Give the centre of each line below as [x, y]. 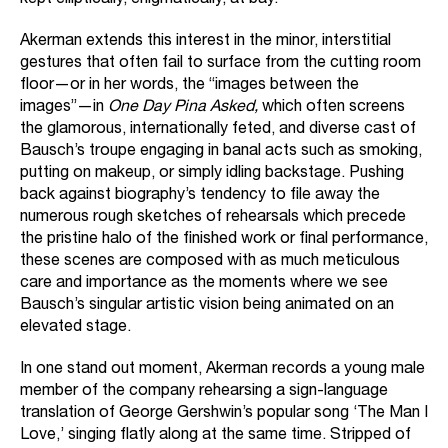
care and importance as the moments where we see [204, 284]
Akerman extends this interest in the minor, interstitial [205, 42]
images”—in [62, 108]
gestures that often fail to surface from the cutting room [220, 64]
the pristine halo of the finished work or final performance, [224, 240]
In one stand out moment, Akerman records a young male [222, 370]
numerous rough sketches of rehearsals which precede [213, 218]
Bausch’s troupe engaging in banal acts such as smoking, [221, 152]
